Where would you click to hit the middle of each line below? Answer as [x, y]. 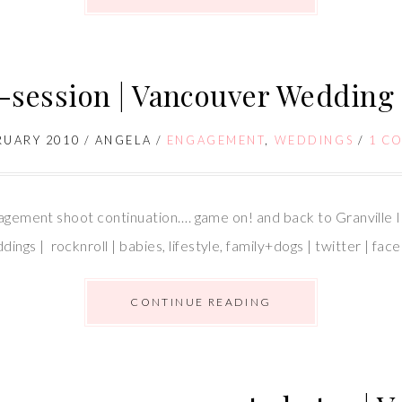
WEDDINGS [314, 140]
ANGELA [123, 140]
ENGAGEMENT [216, 140]
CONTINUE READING [201, 301]
